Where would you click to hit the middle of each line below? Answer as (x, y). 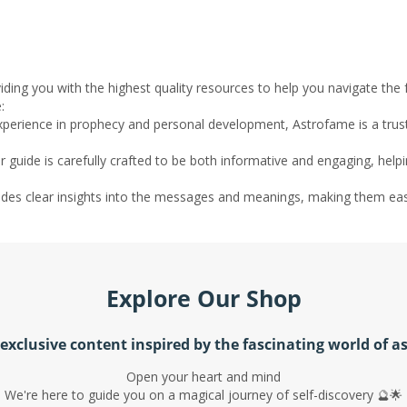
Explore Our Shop (203, 298)
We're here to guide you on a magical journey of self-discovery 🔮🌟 (203, 394)
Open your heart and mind (203, 376)
